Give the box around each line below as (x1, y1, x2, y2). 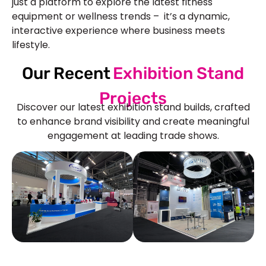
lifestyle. (12, 38, 50, 52)
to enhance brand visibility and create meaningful (17, 114, 249, 128)
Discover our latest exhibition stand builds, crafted (16, 100, 250, 114)
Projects (99, 88, 167, 108)
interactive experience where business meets (12, 24, 225, 38)
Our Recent (22, 63, 110, 83)
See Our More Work (77, 251, 170, 262)
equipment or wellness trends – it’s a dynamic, (12, 9, 230, 24)
